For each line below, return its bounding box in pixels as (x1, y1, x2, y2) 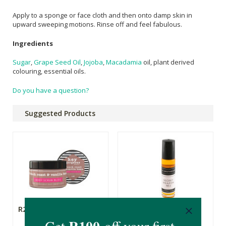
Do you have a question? (13, 85, 89, 95)
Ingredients (13, 38, 53, 48)
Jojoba (84, 58, 103, 67)
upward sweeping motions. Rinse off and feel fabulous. (13, 20, 182, 29)
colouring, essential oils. (13, 67, 86, 76)
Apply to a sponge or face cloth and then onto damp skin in (13, 11, 192, 20)
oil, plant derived (142, 58, 194, 67)
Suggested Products (25, 108, 95, 118)
